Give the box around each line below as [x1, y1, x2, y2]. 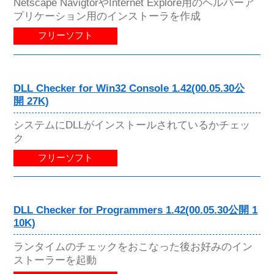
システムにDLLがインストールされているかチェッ [13, 118, 251, 131]
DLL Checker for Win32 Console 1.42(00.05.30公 [13, 82, 245, 94]
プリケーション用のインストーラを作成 [13, 10, 201, 23]
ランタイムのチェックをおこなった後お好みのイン [13, 240, 253, 253]
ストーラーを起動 [13, 253, 97, 266]
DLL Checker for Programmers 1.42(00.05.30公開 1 [13, 204, 258, 216]
